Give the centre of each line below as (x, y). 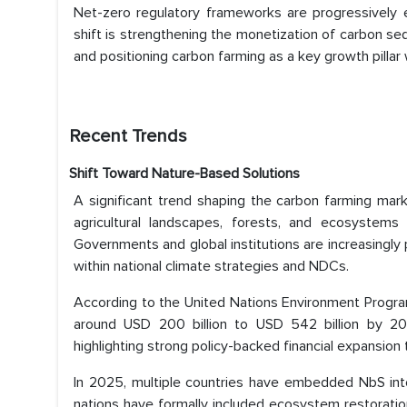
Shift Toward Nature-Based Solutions (184, 174)
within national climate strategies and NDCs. (211, 266)
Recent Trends (128, 136)
